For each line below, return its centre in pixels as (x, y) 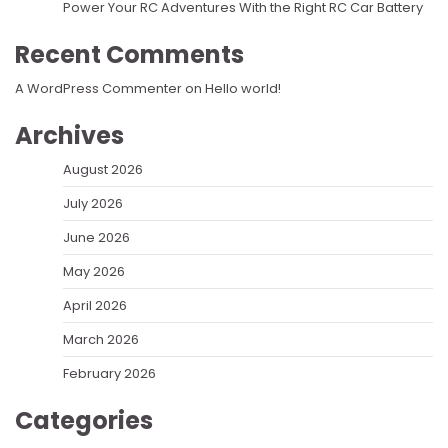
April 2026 (95, 305)
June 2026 (96, 237)
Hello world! (243, 88)
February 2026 (109, 373)
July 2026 (93, 203)
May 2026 (94, 271)
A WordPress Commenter (98, 88)
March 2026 (101, 339)
